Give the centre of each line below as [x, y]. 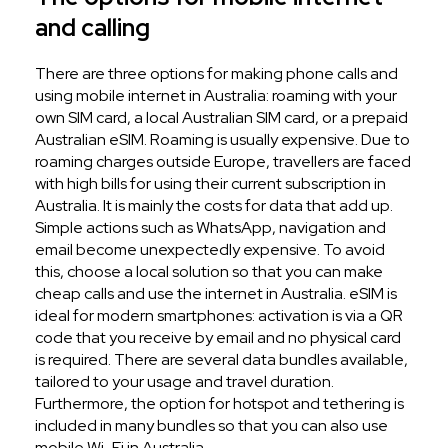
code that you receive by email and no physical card [218, 337]
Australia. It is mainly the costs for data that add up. [214, 205]
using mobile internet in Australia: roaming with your [216, 95]
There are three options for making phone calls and [216, 73]
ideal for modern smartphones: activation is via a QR [219, 315]
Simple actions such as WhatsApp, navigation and [210, 227]
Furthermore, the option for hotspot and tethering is [219, 403]
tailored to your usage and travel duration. [184, 381]
